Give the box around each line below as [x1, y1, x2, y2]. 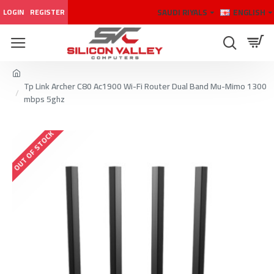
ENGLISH [233, 4, 265, 20]
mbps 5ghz [24, 91, 65, 107]
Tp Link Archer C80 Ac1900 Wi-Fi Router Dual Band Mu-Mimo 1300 [24, 78, 267, 94]
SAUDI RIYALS [157, 4, 207, 20]
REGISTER [30, 5, 65, 19]
